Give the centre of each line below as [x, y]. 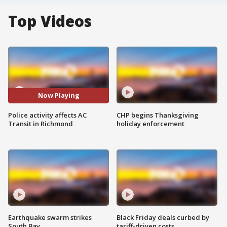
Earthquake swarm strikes [50, 218]
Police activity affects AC [47, 115]
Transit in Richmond [41, 123]
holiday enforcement [150, 123]
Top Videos [50, 21]
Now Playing [59, 96]
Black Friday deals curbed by [163, 218]
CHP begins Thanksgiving [158, 115]
